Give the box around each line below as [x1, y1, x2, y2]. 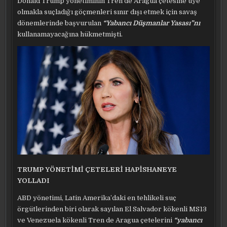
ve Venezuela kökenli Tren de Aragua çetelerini [17, 216, 174, 224]
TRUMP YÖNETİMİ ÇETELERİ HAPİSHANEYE [17, 165, 177, 173]
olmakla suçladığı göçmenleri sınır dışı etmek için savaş [17, 8, 198, 16]
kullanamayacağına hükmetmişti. [17, 30, 123, 39]
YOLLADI [17, 176, 50, 184]
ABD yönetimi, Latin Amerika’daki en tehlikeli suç [17, 194, 177, 202]
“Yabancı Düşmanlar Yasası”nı [103, 19, 201, 27]
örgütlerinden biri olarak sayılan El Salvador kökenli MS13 [17, 205, 207, 213]
